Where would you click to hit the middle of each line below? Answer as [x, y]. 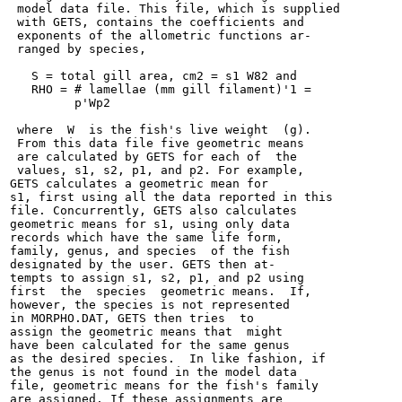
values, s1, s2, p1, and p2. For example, [157, 170]
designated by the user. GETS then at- [143, 264]
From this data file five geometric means [157, 143]
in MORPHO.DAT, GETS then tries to [132, 318]
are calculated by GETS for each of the [153, 157]
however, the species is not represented [150, 305]
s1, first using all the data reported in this [171, 197]
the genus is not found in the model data [153, 372]
